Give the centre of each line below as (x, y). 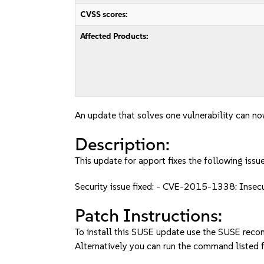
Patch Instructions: (149, 215)
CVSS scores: (104, 14)
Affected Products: (115, 36)
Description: (123, 144)
